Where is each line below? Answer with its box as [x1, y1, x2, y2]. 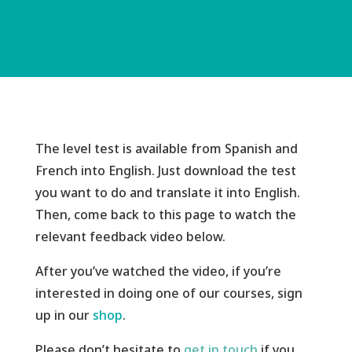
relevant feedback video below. [35, 227, 225, 245]
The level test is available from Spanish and [35, 139, 298, 157]
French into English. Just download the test [35, 161, 296, 179]
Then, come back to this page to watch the [35, 205, 296, 223]
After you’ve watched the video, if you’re [35, 262, 281, 280]
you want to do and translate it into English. [35, 183, 300, 201]
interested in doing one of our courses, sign [35, 284, 302, 302]
